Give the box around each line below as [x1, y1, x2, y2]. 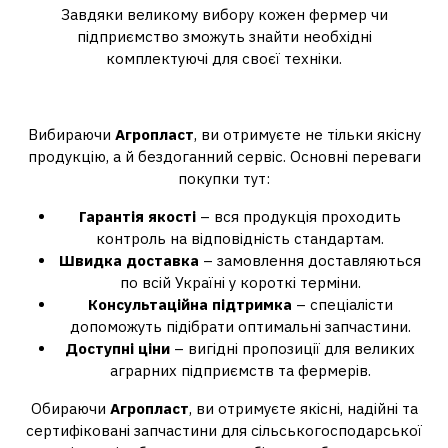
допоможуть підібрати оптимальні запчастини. [69, 317, 411, 336]
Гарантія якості [79, 207, 196, 226]
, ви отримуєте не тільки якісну [193, 125, 421, 144]
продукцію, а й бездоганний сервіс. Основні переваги [27, 147, 421, 166]
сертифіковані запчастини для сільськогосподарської [26, 421, 422, 440]
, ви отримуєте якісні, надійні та [188, 399, 418, 418]
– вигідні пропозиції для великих [170, 339, 415, 358]
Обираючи [30, 399, 110, 418]
